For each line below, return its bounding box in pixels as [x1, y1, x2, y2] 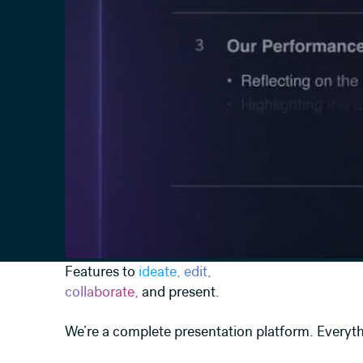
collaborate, [65, 282, 139, 301]
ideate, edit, [139, 262, 211, 280]
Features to [65, 262, 139, 280]
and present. [139, 282, 220, 301]
